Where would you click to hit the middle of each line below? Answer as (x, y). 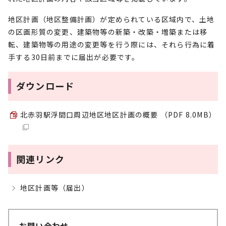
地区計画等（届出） (55, 188)
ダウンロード (45, 86)
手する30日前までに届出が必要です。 (74, 57)
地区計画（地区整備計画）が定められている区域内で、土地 (111, 19)
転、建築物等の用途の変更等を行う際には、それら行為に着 (112, 44)
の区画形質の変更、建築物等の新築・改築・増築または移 (108, 32)
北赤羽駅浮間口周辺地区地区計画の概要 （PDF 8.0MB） (118, 115)
